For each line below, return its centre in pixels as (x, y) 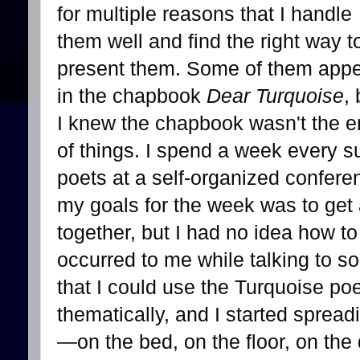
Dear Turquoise (275, 96)
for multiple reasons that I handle (205, 14)
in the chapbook (132, 96)
